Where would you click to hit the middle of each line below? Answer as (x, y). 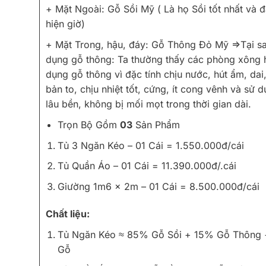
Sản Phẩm (156, 125)
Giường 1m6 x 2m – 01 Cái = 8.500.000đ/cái (159, 186)
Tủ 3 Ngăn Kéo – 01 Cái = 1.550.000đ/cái (151, 145)
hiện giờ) (65, 24)
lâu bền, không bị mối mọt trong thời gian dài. (148, 104)
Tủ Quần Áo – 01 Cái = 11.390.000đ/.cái (147, 166)
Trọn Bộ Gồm (89, 125)
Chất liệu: (67, 213)
